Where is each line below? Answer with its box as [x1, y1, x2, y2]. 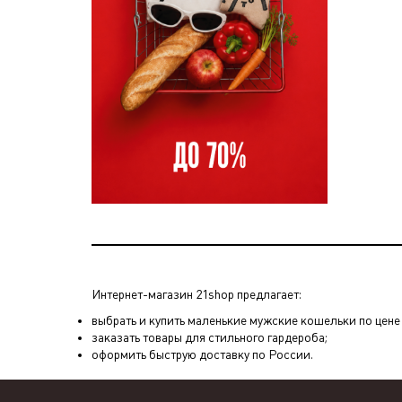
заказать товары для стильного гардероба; [92, 329, 328, 345]
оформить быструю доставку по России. [92, 346, 313, 362]
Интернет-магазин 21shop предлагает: [92, 286, 301, 301]
